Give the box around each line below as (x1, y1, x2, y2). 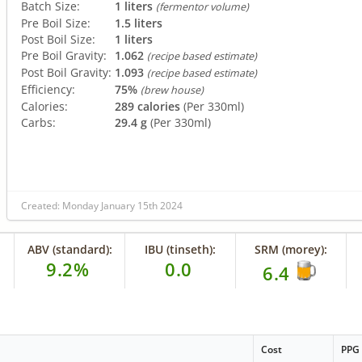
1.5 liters (115, 15, 162, 31)
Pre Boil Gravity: (21, 47, 107, 63)
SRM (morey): (255, 241, 328, 257)
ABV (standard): (27, 241, 112, 257)
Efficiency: (21, 81, 75, 97)
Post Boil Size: (21, 31, 95, 47)
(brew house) (141, 82, 204, 97)
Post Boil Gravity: (21, 64, 112, 80)
